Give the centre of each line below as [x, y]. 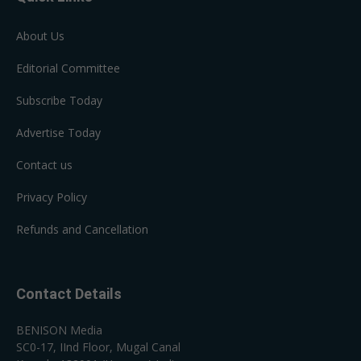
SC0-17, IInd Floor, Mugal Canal [98, 346]
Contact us [44, 164]
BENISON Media [59, 330]
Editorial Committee [68, 68]
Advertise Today [58, 132]
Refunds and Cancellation [82, 229]
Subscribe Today [59, 100]
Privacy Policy [52, 197]
